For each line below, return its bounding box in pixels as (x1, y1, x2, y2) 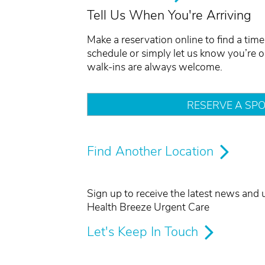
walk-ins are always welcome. (87, 60, 222, 75)
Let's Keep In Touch (87, 223, 202, 241)
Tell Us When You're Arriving (87, 6, 251, 24)
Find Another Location (87, 143, 217, 161)
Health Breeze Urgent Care (87, 200, 209, 215)
